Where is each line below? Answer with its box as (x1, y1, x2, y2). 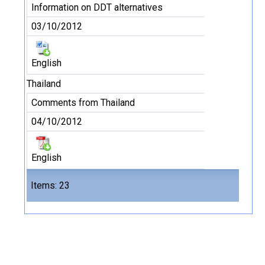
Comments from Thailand (31, 97, 135, 108)
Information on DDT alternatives (31, 2, 163, 13)
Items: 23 (31, 180, 70, 191)
